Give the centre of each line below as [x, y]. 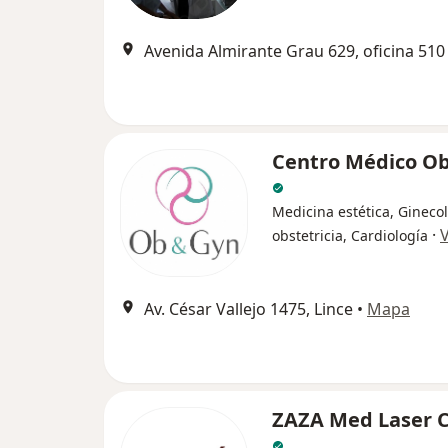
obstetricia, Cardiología [350, 236]
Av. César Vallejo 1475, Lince [248, 309]
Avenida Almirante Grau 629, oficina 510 [294, 51]
